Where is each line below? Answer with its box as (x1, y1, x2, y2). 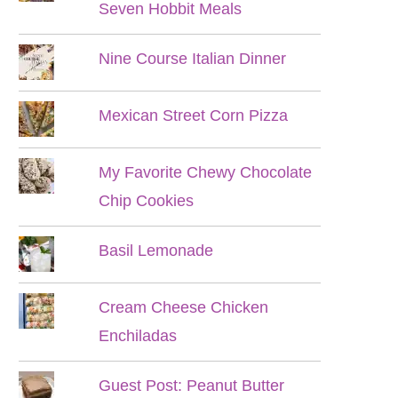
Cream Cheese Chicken (99, 298, 269, 316)
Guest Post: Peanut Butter (99, 377, 285, 394)
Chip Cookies (99, 192, 195, 210)
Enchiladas (99, 327, 178, 345)
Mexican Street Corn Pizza (99, 107, 289, 124)
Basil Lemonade (99, 242, 214, 259)
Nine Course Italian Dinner (99, 50, 287, 68)
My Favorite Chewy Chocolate (99, 163, 313, 181)
